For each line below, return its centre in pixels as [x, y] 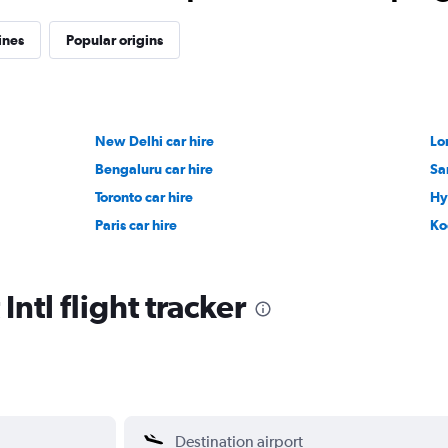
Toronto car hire [144, 196]
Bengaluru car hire [154, 168]
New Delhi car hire [155, 140]
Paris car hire [136, 224]
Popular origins [114, 39]
